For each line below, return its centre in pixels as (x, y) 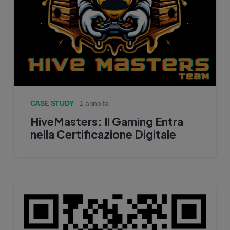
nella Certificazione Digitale (103, 134)
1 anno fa (94, 103)
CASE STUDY (52, 103)
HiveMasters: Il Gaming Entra (107, 121)
